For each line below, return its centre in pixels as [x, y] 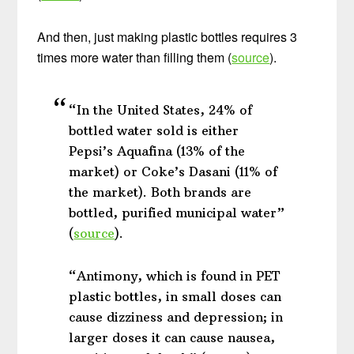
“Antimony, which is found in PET [175, 275]
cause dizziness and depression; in [176, 316]
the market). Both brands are [160, 192]
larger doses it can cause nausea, [172, 337]
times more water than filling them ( [135, 57]
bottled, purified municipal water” [177, 212]
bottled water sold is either [154, 130]
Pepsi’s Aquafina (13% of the [157, 151]
